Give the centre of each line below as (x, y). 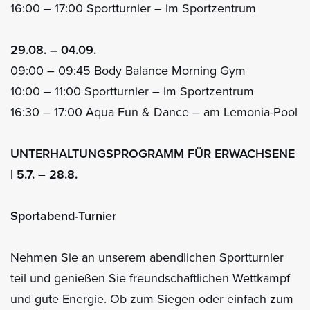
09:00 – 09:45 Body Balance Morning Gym (128, 70)
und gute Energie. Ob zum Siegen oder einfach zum (152, 299)
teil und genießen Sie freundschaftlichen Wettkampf (150, 278)
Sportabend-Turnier (63, 216)
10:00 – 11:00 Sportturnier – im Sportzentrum (132, 91)
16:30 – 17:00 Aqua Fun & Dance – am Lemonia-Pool (154, 112)
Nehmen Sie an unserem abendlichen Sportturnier (147, 257)
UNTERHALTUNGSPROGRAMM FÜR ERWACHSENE (153, 153)
